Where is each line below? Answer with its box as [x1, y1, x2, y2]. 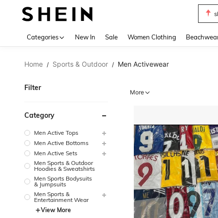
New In [75, 33, 95, 41]
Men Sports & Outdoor [34, 159, 93, 166]
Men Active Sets [34, 149, 77, 157]
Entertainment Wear [34, 196, 89, 203]
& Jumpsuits [34, 180, 66, 188]
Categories [27, 33, 58, 41]
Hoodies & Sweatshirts [34, 164, 95, 172]
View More [41, 206, 71, 214]
